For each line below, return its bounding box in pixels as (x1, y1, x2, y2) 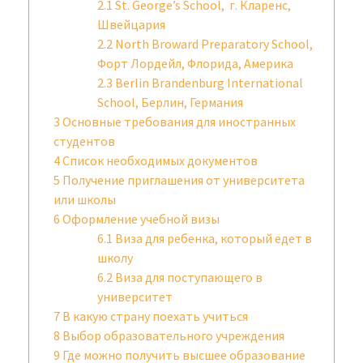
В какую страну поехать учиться (60, 307, 248, 324)
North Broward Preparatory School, (113, 35, 313, 52)
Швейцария (97, 15, 165, 32)
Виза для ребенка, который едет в (113, 229, 312, 246)
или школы (53, 190, 116, 207)
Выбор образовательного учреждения (60, 327, 284, 344)
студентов (53, 132, 115, 149)
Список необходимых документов (60, 152, 258, 169)
